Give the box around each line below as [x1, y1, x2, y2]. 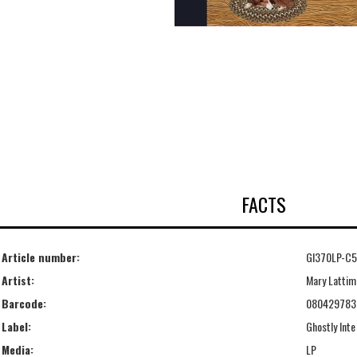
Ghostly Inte [306, 318, 355, 335]
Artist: [2, 272, 34, 289]
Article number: [2, 249, 80, 266]
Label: [2, 318, 31, 335]
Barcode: [2, 295, 46, 312]
